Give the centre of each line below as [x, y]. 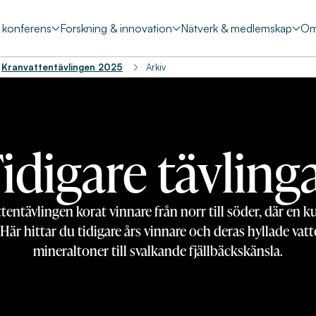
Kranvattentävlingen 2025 [62, 67]
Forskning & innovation [116, 28]
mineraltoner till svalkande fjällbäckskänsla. [158, 250]
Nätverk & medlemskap [237, 28]
